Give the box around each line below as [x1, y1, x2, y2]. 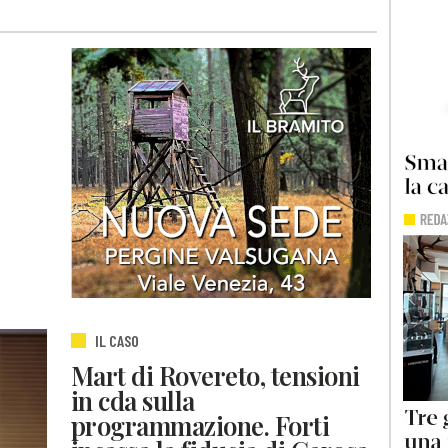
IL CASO [95, 331, 139, 351]
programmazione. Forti [71, 408, 330, 443]
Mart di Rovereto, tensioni [71, 358, 360, 393]
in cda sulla [71, 383, 195, 418]
